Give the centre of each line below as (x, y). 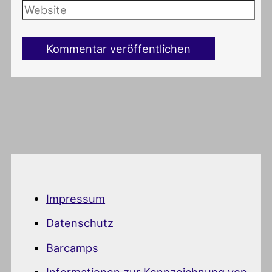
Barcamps (73, 247)
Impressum (76, 198)
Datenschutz (80, 223)
